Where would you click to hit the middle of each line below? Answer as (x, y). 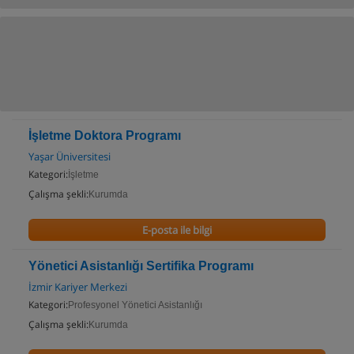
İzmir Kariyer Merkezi (78, 287)
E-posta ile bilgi (177, 230)
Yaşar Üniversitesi (70, 156)
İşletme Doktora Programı (105, 136)
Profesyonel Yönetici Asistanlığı (135, 305)
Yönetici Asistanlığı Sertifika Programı (141, 266)
